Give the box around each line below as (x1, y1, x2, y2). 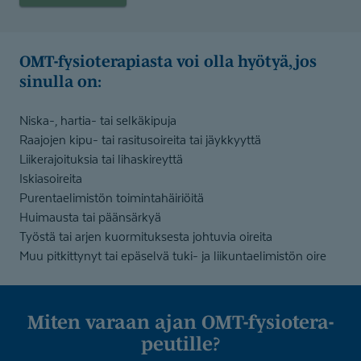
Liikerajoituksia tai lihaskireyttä (19, 151, 183, 167)
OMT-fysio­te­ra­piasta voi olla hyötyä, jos (19, 52, 31, 70)
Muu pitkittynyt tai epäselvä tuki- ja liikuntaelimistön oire (19, 248, 326, 263)
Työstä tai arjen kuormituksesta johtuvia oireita (19, 229, 272, 244)
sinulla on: (19, 73, 102, 90)
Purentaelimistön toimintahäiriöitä (19, 190, 204, 205)
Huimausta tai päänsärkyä (19, 210, 161, 225)
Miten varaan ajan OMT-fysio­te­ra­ (27, 311, 44, 333)
